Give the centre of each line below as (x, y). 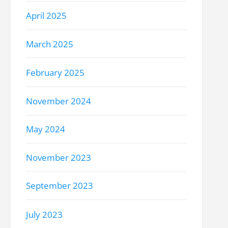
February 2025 (55, 72)
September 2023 (60, 186)
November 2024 (59, 101)
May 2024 (46, 129)
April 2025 (47, 16)
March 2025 (50, 44)
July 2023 (45, 214)
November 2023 (59, 158)
